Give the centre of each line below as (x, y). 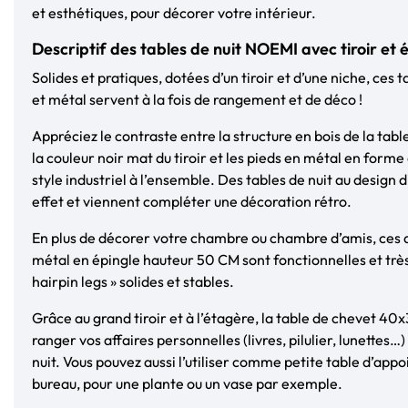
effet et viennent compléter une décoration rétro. (192, 201)
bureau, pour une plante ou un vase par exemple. (187, 383)
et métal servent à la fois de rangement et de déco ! (197, 99)
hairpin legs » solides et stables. (133, 281)
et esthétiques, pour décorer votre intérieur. (174, 12)
